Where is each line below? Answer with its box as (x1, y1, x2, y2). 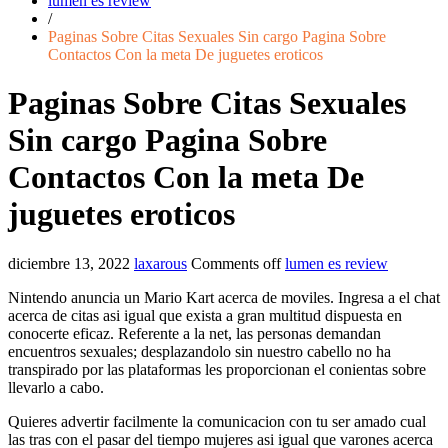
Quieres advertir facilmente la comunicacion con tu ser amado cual (8, 412, 426, 430)
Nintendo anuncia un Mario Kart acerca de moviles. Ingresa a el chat (8, 288, 440, 306)
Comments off (191, 254, 281, 272)
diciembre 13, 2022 (8, 254, 130, 272)
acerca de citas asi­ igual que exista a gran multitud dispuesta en (8, 306, 402, 324)
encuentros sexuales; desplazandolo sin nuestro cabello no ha (8, 342, 391, 360)
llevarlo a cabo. (8, 378, 104, 396)
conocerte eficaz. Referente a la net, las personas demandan (8, 324, 381, 342)
